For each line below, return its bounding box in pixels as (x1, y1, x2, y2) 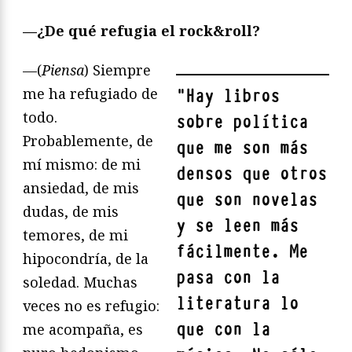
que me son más (176, 137, 308, 160)
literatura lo (176, 292, 299, 316)
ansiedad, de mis (23, 178, 139, 198)
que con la (176, 318, 270, 342)
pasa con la (176, 266, 280, 290)
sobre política (176, 111, 308, 134)
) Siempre (84, 60, 151, 80)
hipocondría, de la (23, 249, 148, 269)
